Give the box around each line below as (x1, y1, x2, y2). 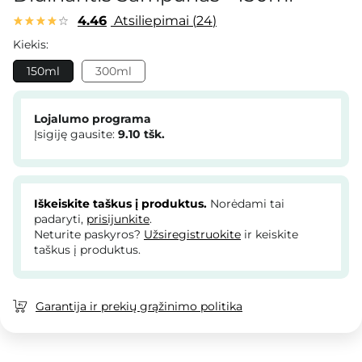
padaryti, (34, 212, 86, 227)
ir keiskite (241, 227, 298, 242)
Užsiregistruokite (144, 227, 241, 242)
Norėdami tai (207, 196, 284, 212)
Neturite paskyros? (34, 227, 144, 242)
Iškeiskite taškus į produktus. (34, 196, 207, 212)
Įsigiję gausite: (34, 127, 118, 142)
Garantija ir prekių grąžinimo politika (36, 299, 242, 314)
